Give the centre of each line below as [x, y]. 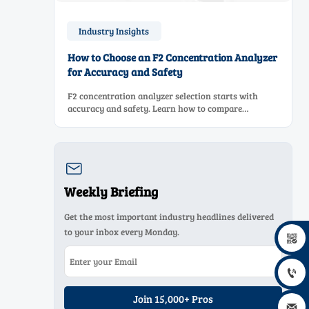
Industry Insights [114, 31]
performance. [95, 145]
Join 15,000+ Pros [173, 298]
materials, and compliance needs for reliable [157, 133]
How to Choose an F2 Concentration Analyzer [173, 58]
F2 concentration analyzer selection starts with [163, 96]
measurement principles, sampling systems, [155, 120]
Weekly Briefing [111, 192]
